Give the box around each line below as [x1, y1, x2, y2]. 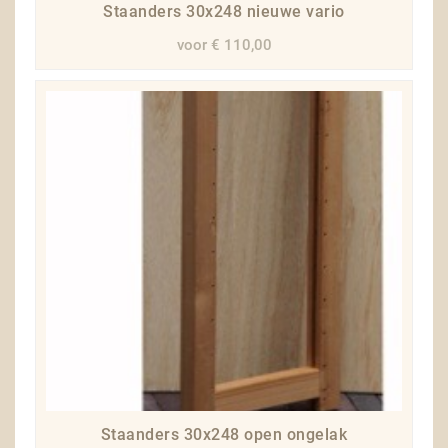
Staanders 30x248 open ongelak [100, 425, 348, 444]
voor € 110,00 [176, 36, 272, 54]
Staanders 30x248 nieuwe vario [103, 2, 345, 21]
